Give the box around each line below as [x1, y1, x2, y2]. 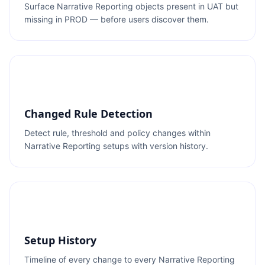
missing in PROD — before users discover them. [24, 14, 209, 24]
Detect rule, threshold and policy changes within [24, 128, 211, 138]
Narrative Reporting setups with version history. [24, 141, 208, 151]
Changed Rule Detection [24, 106, 153, 121]
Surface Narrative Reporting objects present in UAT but [24, 1, 238, 11]
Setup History [24, 233, 96, 247]
